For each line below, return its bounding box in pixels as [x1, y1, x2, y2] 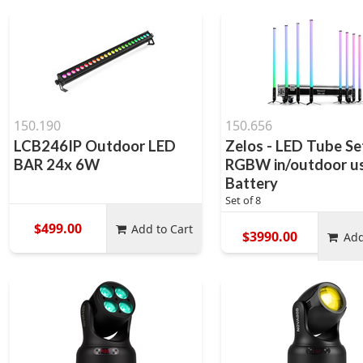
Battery [225, 174, 279, 192]
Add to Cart [131, 220, 194, 237]
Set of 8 [225, 193, 262, 207]
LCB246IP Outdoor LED [14, 137, 176, 155]
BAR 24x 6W [14, 156, 100, 173]
